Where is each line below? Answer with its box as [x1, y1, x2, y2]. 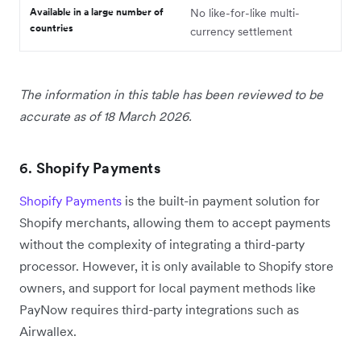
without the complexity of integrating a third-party [19, 236, 305, 253]
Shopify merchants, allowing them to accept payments [19, 214, 330, 231]
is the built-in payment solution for [122, 193, 320, 210]
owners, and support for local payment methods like [19, 280, 316, 297]
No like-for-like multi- [190, 6, 300, 21]
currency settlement [190, 24, 293, 39]
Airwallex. [19, 323, 77, 340]
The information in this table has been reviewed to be [19, 86, 323, 103]
